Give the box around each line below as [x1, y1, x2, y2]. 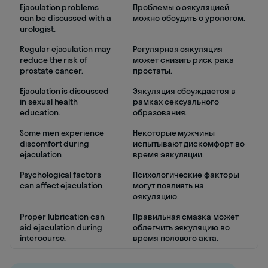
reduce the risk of [20, 54, 88, 65]
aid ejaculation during [20, 222, 102, 233]
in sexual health [20, 96, 78, 107]
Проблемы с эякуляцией [133, 2, 229, 13]
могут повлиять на [133, 180, 205, 191]
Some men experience [20, 127, 105, 138]
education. [20, 107, 60, 118]
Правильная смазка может [133, 211, 239, 222]
